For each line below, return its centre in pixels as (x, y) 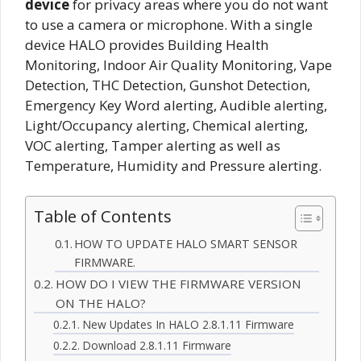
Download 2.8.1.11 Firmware (156, 346)
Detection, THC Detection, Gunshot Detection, (168, 85)
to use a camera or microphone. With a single (169, 24)
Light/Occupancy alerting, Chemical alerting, (166, 125)
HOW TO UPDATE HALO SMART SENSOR (186, 244)
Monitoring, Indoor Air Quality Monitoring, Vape (178, 64)
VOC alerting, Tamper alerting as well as (153, 145)
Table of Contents (103, 216)
